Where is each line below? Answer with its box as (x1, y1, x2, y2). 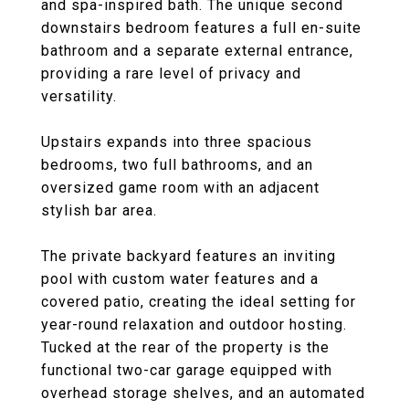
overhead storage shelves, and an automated (41, 384, 365, 402)
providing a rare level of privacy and (41, 65, 301, 82)
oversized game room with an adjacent (41, 179, 320, 196)
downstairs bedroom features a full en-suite (41, 19, 362, 37)
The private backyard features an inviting (41, 247, 336, 265)
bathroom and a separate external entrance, (41, 42, 353, 59)
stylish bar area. (41, 202, 157, 219)
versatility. (41, 88, 117, 105)
